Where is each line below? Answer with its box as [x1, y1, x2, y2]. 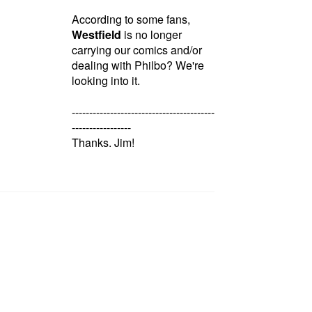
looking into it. [71, 72, 140, 88]
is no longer [120, 26, 182, 42]
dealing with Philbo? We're [71, 56, 204, 73]
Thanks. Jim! [71, 134, 134, 150]
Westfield [71, 26, 121, 42]
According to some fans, [71, 10, 190, 27]
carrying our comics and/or [71, 41, 202, 58]
